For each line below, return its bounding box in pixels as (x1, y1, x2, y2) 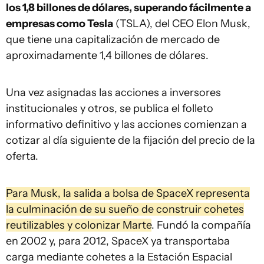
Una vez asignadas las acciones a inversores (6, 86, 221, 100)
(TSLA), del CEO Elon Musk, (113, 17, 250, 31)
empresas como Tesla (6, 17, 113, 31)
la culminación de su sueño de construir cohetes (6, 203, 244, 216)
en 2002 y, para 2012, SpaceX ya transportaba (6, 235, 230, 248)
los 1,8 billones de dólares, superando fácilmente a (6, 1, 251, 15)
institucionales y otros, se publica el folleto (6, 102, 213, 115)
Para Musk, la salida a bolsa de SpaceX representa (6, 187, 250, 200)
